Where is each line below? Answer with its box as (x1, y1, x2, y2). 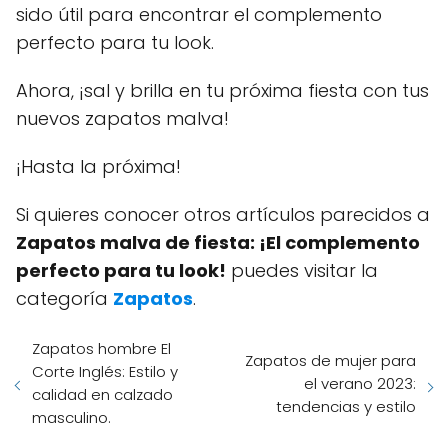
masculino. (32, 407, 111, 429)
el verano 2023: (304, 372, 416, 394)
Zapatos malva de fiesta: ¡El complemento (16, 230, 420, 256)
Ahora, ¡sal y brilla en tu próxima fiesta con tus (16, 78, 429, 104)
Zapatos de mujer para (245, 349, 416, 371)
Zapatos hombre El (32, 338, 171, 360)
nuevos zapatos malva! (16, 106, 229, 132)
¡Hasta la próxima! (16, 154, 181, 180)
